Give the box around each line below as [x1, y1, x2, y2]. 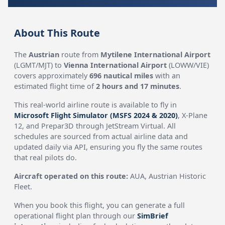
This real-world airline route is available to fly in [14, 100, 177, 109]
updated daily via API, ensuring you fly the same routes [14, 142, 203, 152]
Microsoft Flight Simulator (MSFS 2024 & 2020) [14, 110, 178, 120]
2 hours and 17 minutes [96, 81, 180, 91]
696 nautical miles [89, 71, 154, 80]
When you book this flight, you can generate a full [14, 200, 185, 210]
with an [153, 71, 181, 80]
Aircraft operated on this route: [14, 171, 129, 181]
